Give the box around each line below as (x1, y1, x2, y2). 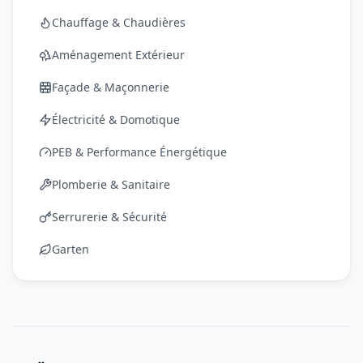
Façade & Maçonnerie (52, 79, 169, 95)
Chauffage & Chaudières (52, 14, 186, 30)
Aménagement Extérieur (52, 46, 185, 62)
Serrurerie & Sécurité (52, 208, 167, 224)
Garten (52, 241, 89, 257)
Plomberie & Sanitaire (52, 176, 170, 192)
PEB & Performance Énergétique (52, 143, 227, 160)
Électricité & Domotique (52, 111, 180, 127)
